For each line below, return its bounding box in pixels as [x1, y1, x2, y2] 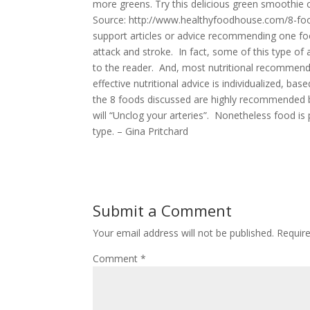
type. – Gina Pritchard [93, 124, 189, 138]
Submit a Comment [93, 199, 232, 221]
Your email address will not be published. [93, 226, 275, 239]
